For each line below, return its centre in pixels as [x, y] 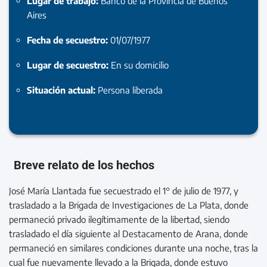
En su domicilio [140, 65]
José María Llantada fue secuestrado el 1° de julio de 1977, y [124, 190]
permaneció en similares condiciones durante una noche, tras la [133, 248]
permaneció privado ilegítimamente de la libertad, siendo [119, 219]
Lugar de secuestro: [69, 65]
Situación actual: [62, 90]
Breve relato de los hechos [84, 165]
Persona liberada [130, 90]
